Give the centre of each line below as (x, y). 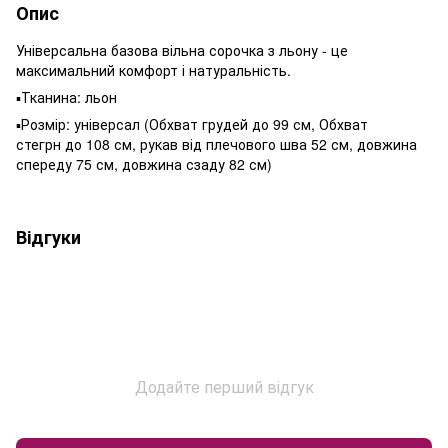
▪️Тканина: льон (66, 97)
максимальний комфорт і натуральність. (153, 70)
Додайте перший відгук (224, 386)
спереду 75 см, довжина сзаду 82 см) (144, 164)
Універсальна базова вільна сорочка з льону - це (182, 50)
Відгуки (48, 237)
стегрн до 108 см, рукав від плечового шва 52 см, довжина (216, 144)
